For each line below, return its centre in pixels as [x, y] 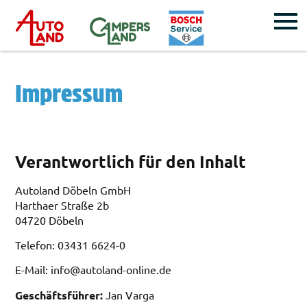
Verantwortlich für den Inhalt [131, 161]
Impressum [69, 93]
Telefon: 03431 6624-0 [71, 245]
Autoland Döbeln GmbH [75, 189]
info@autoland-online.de [111, 270]
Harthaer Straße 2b [62, 205]
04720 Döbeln [50, 220]
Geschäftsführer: [61, 295]
